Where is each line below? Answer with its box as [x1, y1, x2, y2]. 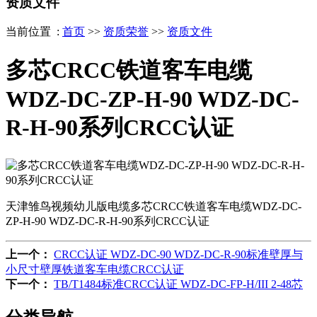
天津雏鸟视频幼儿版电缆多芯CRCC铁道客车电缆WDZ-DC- [6, 200, 301, 213]
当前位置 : [6, 25, 62, 38]
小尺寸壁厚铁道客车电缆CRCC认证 [6, 263, 184, 276]
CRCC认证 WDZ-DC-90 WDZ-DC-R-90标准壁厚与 [54, 248, 303, 261]
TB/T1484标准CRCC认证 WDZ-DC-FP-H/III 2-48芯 [54, 278, 303, 291]
